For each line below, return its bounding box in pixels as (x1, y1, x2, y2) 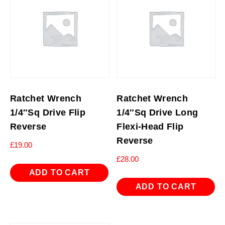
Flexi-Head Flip (117, 121, 184, 132)
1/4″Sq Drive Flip (10, 107, 86, 118)
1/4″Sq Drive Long (117, 107, 198, 118)
